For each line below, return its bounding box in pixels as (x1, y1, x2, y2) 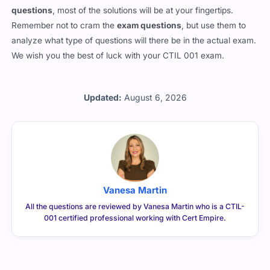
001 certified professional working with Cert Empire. (44, 213, 226, 223)
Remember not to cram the (11, 20, 118, 31)
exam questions (117, 20, 182, 31)
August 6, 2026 (124, 92, 187, 103)
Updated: (83, 92, 122, 103)
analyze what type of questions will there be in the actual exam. (11, 36, 257, 46)
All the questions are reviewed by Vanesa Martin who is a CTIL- (25, 202, 245, 212)
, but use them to (181, 20, 246, 31)
